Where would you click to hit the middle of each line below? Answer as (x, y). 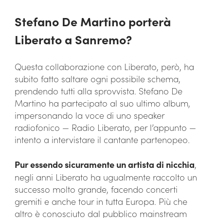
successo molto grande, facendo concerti (96, 189)
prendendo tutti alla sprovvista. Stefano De (99, 91)
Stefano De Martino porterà (93, 21)
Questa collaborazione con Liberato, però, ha (104, 66)
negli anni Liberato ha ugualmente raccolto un (106, 177)
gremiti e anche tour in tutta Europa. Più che (101, 201)
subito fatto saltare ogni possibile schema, (98, 79)
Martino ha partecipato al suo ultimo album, (102, 103)
